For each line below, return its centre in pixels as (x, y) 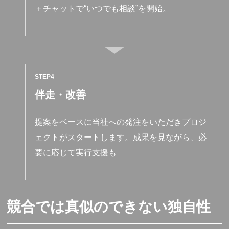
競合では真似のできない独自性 (109, 207)
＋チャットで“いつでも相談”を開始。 (103, 8)
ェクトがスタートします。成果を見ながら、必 (121, 137)
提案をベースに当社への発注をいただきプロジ (121, 122)
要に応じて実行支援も (76, 152)
